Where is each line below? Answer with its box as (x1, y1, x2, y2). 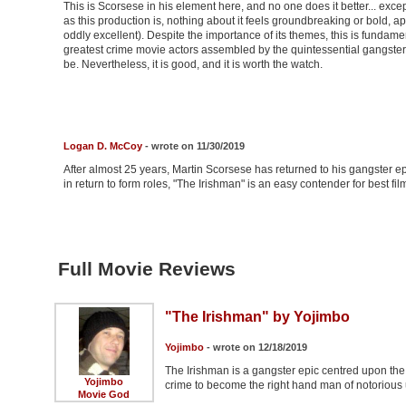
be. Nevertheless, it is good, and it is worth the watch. (63, 58, 323, 72)
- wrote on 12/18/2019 (203, 342, 307, 353)
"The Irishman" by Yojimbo (164, 309, 350, 325)
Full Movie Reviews (57, 258, 236, 280)
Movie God (78, 389, 130, 401)
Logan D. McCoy (63, 140, 142, 152)
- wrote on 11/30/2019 (141, 140, 245, 152)
